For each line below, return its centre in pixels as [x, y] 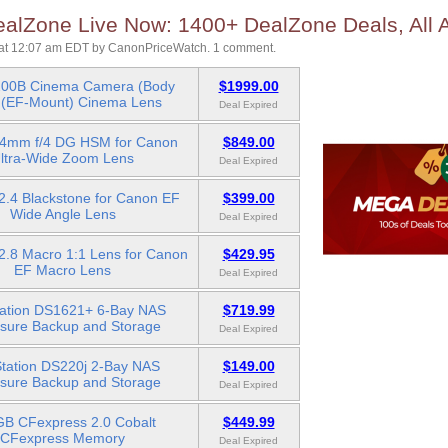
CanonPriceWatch [157, 48]
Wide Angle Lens [62, 214]
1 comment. [244, 48]
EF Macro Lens [62, 270]
